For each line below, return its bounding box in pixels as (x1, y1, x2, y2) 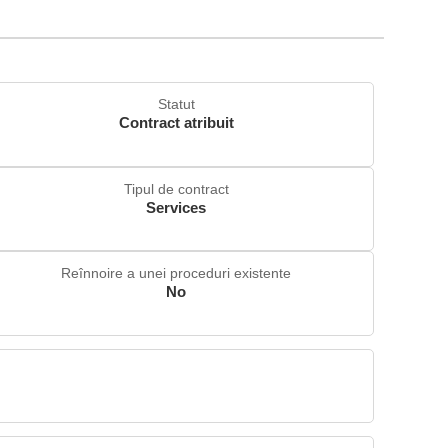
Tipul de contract (123, 180, 229, 197)
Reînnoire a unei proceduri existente (61, 265, 292, 282)
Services (146, 198, 207, 216)
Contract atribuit (118, 114, 234, 131)
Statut (157, 96, 195, 112)
